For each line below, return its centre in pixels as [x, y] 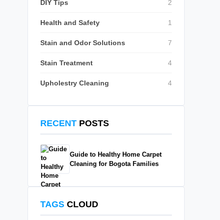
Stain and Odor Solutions [83, 43]
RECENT [58, 123]
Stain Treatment [67, 63]
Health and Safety [70, 23]
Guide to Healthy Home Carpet [116, 154]
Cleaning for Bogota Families [114, 164]
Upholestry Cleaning [75, 83]
